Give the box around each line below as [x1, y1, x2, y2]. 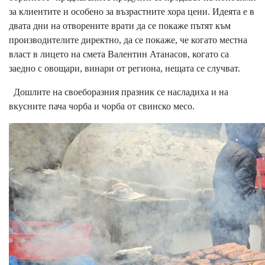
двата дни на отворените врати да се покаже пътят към [9, 20, 231, 31]
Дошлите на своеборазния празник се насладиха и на [9, 86, 228, 97]
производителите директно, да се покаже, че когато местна [9, 34, 247, 45]
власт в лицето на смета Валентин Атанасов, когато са [9, 49, 229, 59]
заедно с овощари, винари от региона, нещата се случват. [9, 63, 240, 73]
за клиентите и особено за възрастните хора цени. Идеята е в [9, 6, 254, 17]
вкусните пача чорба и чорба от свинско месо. [9, 101, 195, 111]
